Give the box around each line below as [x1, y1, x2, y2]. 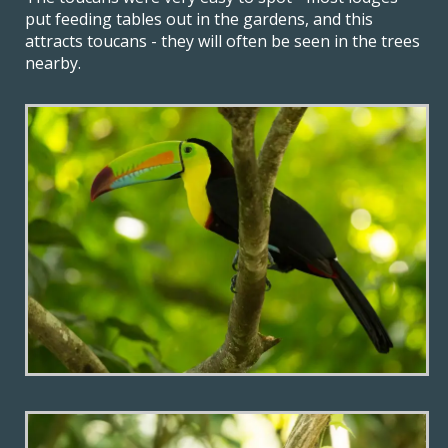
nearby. [25, 51, 81, 74]
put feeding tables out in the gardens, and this [25, 7, 373, 30]
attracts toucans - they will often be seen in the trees [25, 29, 420, 52]
